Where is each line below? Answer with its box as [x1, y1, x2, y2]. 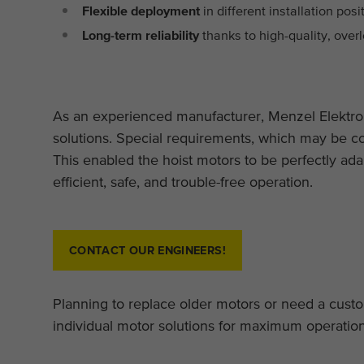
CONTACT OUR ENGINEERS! [68, 243, 226, 257]
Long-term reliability [82, 27, 200, 42]
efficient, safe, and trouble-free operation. [52, 172, 313, 190]
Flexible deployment [82, 2, 201, 18]
